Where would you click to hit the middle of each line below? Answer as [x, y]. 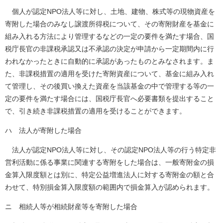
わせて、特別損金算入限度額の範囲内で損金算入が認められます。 [110, 187]
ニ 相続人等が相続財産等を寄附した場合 [71, 206]
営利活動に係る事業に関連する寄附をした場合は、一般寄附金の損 [110, 162]
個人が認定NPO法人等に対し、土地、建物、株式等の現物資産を [110, 11]
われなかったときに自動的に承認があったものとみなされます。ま [110, 61]
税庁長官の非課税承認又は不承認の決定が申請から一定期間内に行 [110, 49]
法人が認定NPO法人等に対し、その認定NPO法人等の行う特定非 [111, 150]
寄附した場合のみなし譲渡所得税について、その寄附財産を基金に [110, 24]
